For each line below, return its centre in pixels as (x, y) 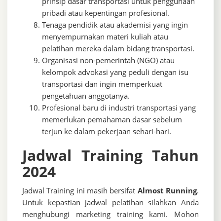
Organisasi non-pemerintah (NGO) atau (108, 60)
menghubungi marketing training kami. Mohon (110, 214)
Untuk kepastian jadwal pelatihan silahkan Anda (110, 203)
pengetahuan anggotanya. (86, 96)
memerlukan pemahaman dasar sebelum (112, 120)
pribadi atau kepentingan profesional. (106, 13)
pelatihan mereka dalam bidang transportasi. (118, 49)
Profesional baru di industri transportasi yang (119, 108)
